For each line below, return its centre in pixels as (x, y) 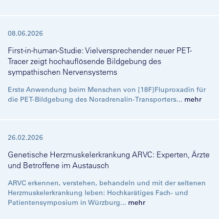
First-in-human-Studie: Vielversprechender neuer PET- (100, 50)
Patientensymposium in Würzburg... (68, 202)
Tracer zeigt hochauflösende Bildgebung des (85, 61)
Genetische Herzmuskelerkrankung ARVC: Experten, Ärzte (109, 154)
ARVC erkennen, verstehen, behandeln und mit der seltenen (107, 183)
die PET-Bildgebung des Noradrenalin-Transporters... (96, 99)
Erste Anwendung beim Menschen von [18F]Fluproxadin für (107, 89)
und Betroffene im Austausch (58, 165)
